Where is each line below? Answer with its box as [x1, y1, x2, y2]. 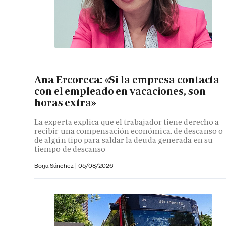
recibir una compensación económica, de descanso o [34, 126, 223, 136]
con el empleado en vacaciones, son [34, 85, 206, 98]
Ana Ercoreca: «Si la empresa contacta [34, 73, 220, 87]
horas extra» [34, 96, 96, 110]
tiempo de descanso [34, 144, 106, 154]
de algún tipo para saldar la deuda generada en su [34, 135, 213, 145]
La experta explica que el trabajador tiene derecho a [34, 117, 219, 127]
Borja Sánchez [34, 161, 75, 169]
